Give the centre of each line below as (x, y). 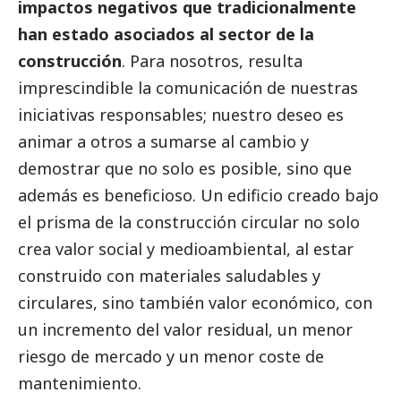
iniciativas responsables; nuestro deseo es (181, 114)
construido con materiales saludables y (169, 275)
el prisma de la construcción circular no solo (189, 222)
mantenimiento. (80, 383)
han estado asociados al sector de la (166, 34)
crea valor (58, 248)
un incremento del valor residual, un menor (185, 329)
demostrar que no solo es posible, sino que (185, 168)
